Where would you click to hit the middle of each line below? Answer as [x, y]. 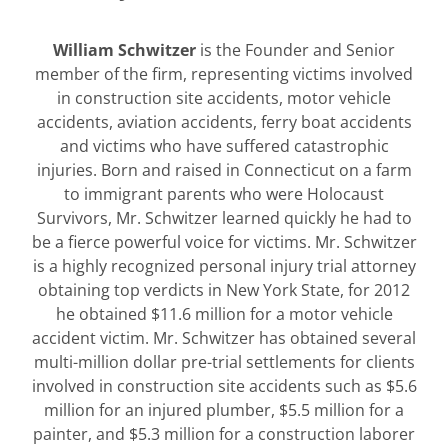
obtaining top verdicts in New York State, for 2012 [224, 289]
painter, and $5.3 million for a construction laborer [224, 433]
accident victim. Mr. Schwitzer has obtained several [224, 337]
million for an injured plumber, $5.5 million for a [224, 409]
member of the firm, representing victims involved [224, 73]
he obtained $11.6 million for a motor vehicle [224, 313]
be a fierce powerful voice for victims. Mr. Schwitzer [224, 241]
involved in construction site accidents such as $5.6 [224, 385]
